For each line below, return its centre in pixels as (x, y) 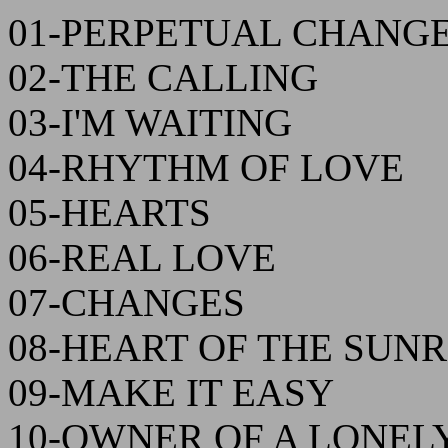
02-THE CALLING (163, 77)
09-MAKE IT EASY (171, 392)
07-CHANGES (126, 302)
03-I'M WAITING (150, 122)
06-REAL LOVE (142, 257)
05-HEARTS (109, 212)
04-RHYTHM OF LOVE (206, 167)
